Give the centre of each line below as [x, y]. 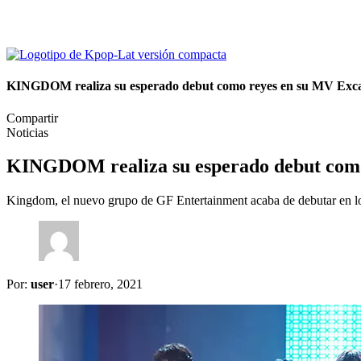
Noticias [27, 132]
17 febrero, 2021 [100, 284]
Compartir [32, 118]
